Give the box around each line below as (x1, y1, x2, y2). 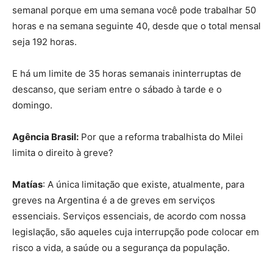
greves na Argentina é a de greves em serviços (12, 194, 215, 207)
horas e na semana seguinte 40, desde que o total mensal (12, 20, 261, 32)
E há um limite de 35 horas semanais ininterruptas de (12, 68, 241, 80)
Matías (12, 179, 43, 191)
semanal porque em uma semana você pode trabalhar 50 (12, 4, 256, 16)
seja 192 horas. (12, 36, 77, 48)
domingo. (12, 99, 52, 112)
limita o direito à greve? (12, 147, 113, 159)
